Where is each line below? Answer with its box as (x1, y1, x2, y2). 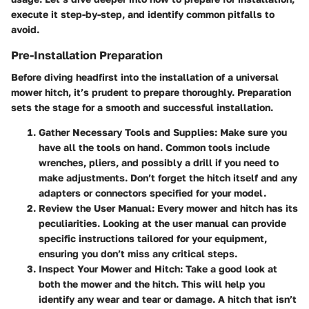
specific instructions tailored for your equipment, (39, 232, 267, 245)
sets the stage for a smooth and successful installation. (11, 101, 273, 114)
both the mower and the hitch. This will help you (39, 278, 265, 290)
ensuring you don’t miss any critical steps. (39, 248, 237, 260)
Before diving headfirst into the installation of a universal (11, 71, 279, 83)
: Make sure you (215, 126, 287, 139)
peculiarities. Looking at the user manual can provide (39, 217, 286, 230)
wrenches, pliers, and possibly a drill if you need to (39, 157, 279, 169)
